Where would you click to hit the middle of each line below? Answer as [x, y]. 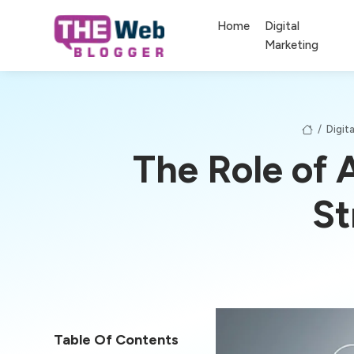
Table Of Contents [116, 339]
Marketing [292, 45]
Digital [282, 26]
